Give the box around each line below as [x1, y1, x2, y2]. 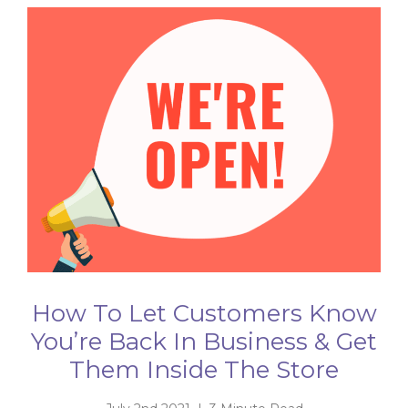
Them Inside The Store [69, 355, 339, 385]
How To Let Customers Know [31, 299, 377, 329]
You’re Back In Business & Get [31, 327, 377, 357]
